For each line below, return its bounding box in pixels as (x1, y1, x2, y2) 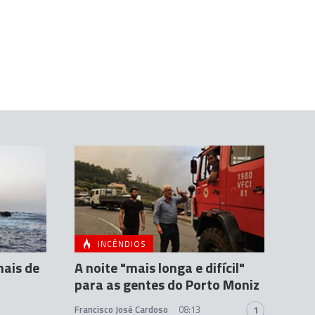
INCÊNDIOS (98, 237, 146, 251)
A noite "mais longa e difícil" (75, 257, 245, 279)
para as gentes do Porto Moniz (75, 274, 259, 296)
